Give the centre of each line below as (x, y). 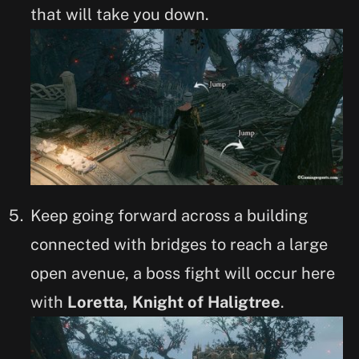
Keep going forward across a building (169, 215)
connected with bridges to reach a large (179, 244)
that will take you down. (120, 14)
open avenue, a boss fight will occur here (183, 273)
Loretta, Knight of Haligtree (174, 302)
